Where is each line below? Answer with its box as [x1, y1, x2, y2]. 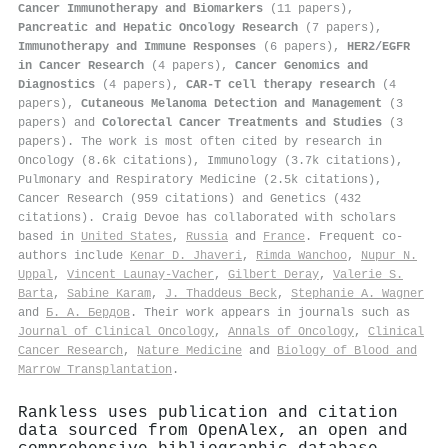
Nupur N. [361, 248, 417, 263]
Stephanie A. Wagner [291, 286, 424, 301]
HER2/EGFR [347, 39, 410, 54]
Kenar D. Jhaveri [130, 248, 242, 263]
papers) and [18, 115, 102, 130]
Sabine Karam [67, 286, 151, 301]
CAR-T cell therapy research [186, 77, 375, 92]
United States [81, 229, 172, 244]
